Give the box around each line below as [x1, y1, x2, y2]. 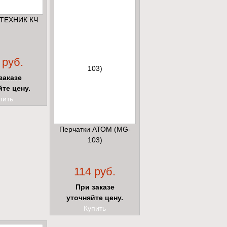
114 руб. [74, 165, 116, 178]
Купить [84, 204, 106, 213]
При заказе [75, 183, 115, 192]
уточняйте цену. [66, 194, 123, 202]
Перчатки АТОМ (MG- [59, 125, 131, 134]
